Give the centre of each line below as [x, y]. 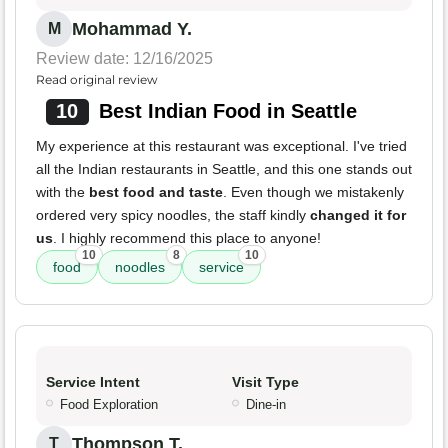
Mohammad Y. [132, 28]
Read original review [97, 79]
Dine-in [266, 404]
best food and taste [156, 191]
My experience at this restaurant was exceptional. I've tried [221, 145]
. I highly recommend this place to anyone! [187, 237]
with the [62, 191]
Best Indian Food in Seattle [227, 110]
